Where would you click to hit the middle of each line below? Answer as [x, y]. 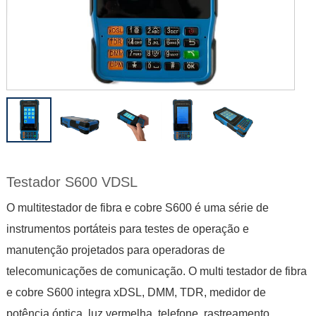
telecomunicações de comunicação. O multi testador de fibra [156, 272]
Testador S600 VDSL [72, 182]
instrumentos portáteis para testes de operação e [127, 229]
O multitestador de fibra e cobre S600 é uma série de [137, 208]
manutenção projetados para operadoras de [115, 250]
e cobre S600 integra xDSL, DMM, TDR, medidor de [136, 293]
